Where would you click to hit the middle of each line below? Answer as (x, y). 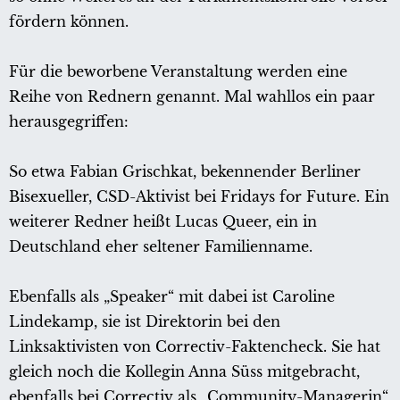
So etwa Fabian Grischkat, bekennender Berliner (185, 172)
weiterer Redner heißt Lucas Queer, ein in (163, 222)
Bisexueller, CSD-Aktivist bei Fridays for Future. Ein (199, 197)
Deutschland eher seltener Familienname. (161, 247)
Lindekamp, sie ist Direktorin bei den (145, 322)
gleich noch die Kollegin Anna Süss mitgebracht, (184, 372)
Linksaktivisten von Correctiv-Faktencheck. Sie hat (195, 347)
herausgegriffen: (69, 122)
